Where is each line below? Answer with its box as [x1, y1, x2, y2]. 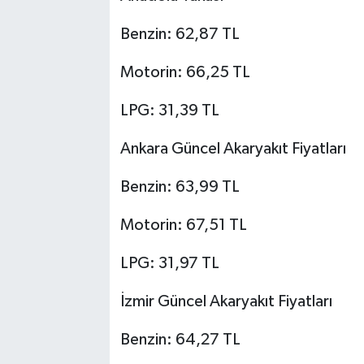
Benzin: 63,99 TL [119, 178, 240, 195]
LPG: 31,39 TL [119, 102, 219, 119]
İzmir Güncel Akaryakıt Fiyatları [119, 292, 332, 310]
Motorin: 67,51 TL [119, 216, 247, 233]
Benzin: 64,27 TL [119, 331, 240, 348]
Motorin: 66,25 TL [119, 63, 250, 80]
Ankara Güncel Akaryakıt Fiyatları [119, 140, 346, 157]
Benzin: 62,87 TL [119, 25, 240, 42]
